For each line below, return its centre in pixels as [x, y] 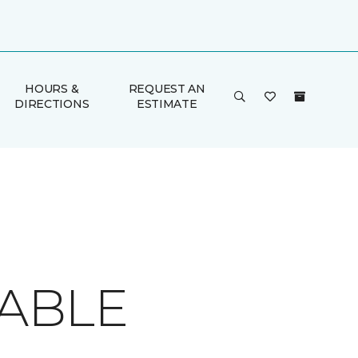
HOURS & [52, 89]
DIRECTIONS [52, 104]
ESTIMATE [167, 104]
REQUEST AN [167, 89]
